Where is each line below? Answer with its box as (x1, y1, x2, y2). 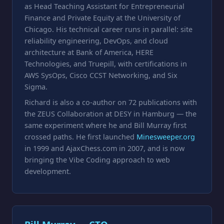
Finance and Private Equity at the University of (24, 12, 180, 22)
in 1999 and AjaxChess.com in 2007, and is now (24, 143, 184, 153)
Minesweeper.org (136, 131, 195, 141)
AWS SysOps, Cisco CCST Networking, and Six (24, 70, 177, 80)
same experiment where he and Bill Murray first (24, 120, 186, 130)
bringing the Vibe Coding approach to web (24, 154, 170, 164)
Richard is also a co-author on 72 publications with (24, 97, 197, 107)
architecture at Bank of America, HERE (24, 47, 153, 57)
